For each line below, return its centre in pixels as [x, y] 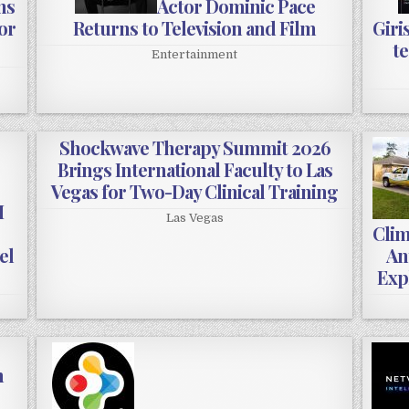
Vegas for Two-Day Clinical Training [195, 192]
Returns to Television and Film [195, 28]
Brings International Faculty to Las [194, 170]
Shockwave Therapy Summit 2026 [194, 148]
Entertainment [195, 55]
